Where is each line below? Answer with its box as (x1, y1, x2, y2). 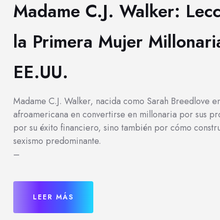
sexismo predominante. (13, 134, 101, 147)
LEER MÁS (33, 192, 74, 202)
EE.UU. (13, 59, 68, 84)
